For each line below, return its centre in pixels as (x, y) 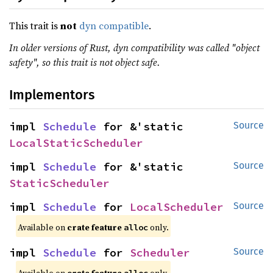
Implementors (52, 95)
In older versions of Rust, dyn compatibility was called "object (134, 48)
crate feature (96, 227)
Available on (43, 227)
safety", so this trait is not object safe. (85, 62)
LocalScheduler (177, 207)
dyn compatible (114, 26)
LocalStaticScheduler (76, 143)
